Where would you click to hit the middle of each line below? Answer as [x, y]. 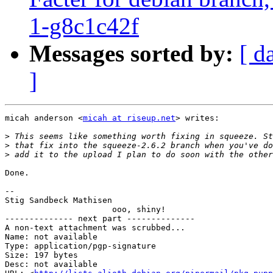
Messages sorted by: [131, 54]
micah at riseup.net [129, 118]
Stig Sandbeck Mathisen [58, 200]
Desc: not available [51, 264]
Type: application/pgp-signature [80, 246]
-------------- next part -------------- [100, 219]
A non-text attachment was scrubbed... [95, 228]
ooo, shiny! [85, 210]
